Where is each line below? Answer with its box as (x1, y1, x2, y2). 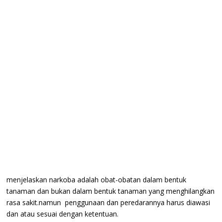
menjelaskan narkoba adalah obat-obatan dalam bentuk (6, 174, 187, 184)
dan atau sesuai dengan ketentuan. (6, 209, 119, 219)
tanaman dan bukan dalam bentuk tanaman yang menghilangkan (6, 186, 215, 196)
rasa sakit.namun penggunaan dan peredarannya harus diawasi (6, 197, 211, 207)
